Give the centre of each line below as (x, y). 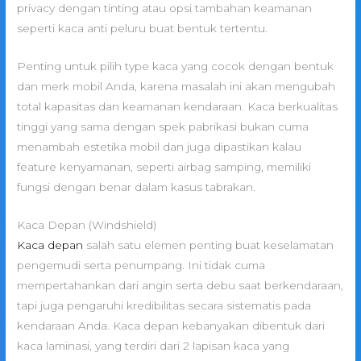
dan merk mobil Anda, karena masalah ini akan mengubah (176, 86)
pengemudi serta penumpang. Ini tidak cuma (141, 265)
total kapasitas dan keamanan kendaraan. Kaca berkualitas (178, 106)
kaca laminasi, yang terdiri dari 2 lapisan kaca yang (154, 345)
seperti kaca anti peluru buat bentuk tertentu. (143, 28)
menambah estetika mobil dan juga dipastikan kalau (160, 146)
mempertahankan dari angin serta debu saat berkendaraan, (180, 285)
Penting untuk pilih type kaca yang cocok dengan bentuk (176, 66)
